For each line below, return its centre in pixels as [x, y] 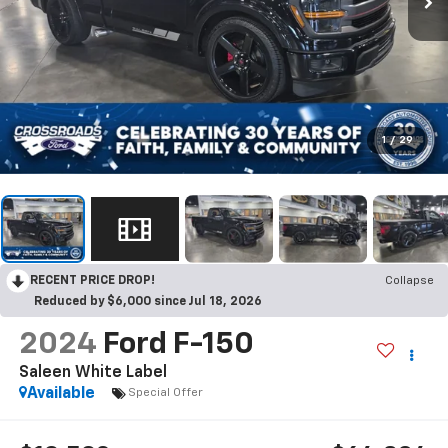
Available [60, 393]
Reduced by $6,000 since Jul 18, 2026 [148, 301]
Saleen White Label [92, 372]
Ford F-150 [178, 344]
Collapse [409, 280]
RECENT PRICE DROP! [92, 280]
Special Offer [165, 393]
